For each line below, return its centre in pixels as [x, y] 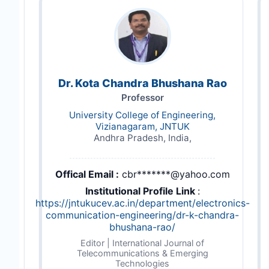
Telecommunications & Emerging [142, 253]
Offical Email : [87, 174]
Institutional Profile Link [141, 191]
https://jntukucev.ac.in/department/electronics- [142, 203]
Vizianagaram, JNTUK [142, 126]
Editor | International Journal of [142, 243]
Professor [142, 97]
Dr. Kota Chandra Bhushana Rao [142, 83]
